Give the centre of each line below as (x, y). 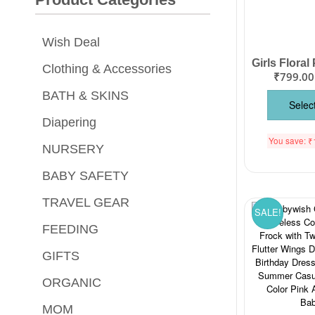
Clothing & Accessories (107, 69)
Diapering (70, 122)
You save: (289, 141)
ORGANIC (72, 282)
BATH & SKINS (86, 95)
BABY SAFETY (86, 175)
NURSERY (73, 149)
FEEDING (71, 229)
